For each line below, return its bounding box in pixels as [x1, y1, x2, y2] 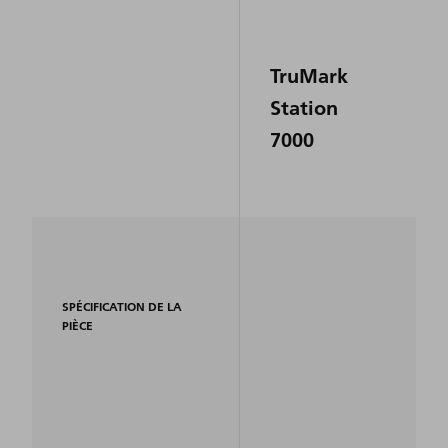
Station [270, 93, 338, 120]
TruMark [270, 61, 348, 88]
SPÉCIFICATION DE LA [62, 298, 182, 314]
